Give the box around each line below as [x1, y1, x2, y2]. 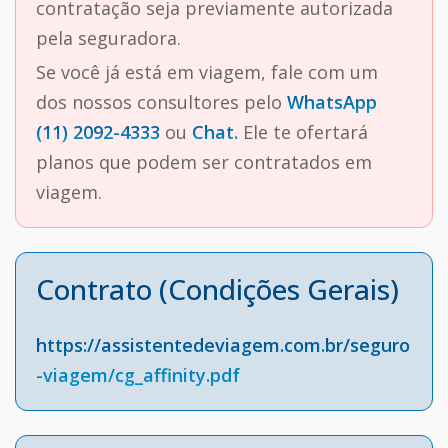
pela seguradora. [36, 26, 181, 51]
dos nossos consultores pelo [36, 90, 287, 115]
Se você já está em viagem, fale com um [36, 60, 378, 85]
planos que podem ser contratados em [36, 150, 372, 175]
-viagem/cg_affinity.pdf [36, 363, 240, 388]
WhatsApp [287, 90, 377, 115]
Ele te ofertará [238, 120, 368, 145]
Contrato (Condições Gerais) [36, 270, 399, 309]
